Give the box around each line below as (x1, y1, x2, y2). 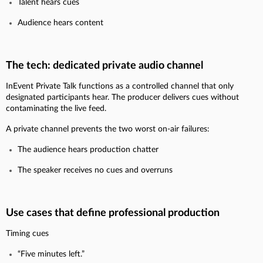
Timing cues (6, 229, 49, 238)
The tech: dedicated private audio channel (6, 60, 203, 71)
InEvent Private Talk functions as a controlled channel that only (6, 82, 234, 90)
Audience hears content (18, 18, 103, 27)
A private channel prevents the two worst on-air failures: (6, 124, 210, 133)
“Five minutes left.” (18, 249, 85, 258)
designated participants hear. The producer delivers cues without (6, 93, 239, 102)
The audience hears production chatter (18, 145, 159, 154)
